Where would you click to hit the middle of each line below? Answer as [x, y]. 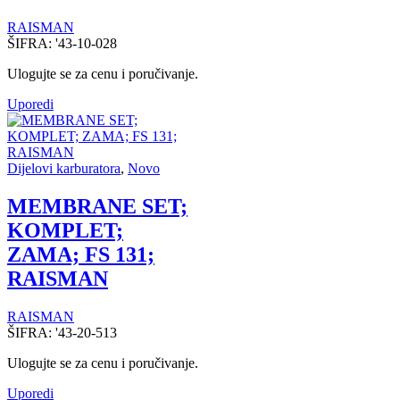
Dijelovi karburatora [64, 169]
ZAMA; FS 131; [81, 255]
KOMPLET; [65, 231]
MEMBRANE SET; [97, 207]
